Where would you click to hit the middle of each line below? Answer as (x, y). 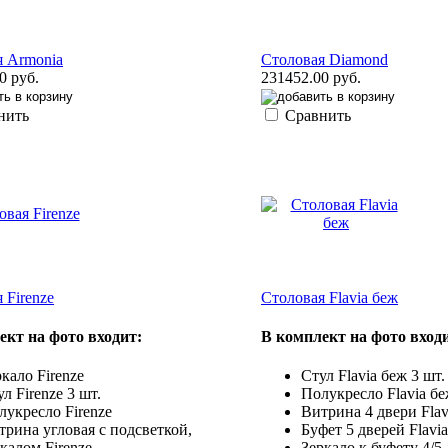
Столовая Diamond (324, 59)
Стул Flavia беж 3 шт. (373, 376)
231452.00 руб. (311, 77)
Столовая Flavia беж (329, 297)
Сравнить (318, 115)
